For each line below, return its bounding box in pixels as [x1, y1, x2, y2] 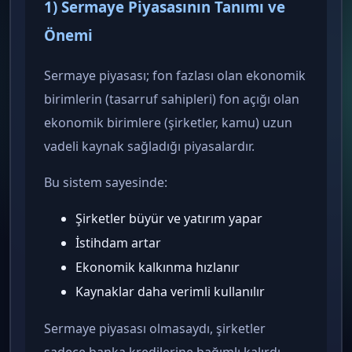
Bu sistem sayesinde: [44, 174, 167, 192]
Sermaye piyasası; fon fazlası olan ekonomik [44, 67, 306, 85]
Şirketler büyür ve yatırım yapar [75, 210, 262, 228]
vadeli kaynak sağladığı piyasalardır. [44, 137, 255, 156]
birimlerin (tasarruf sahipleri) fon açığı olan [44, 90, 299, 108]
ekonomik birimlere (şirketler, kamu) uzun [44, 114, 292, 132]
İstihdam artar [75, 234, 161, 252]
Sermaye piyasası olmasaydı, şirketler [44, 320, 266, 338]
